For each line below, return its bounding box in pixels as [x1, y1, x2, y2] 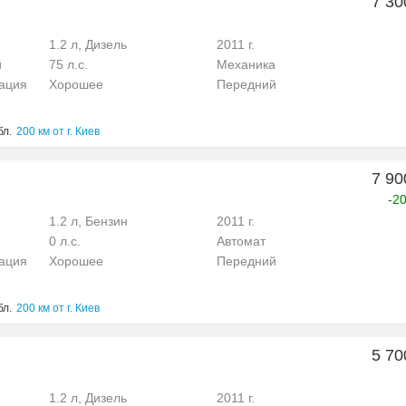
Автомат [217, 234, 266, 248]
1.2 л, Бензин [49, 214, 128, 228]
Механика [217, 57, 275, 72]
